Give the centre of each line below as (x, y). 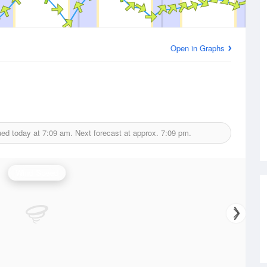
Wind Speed (37, 173)
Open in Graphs (198, 48)
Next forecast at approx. (117, 133)
